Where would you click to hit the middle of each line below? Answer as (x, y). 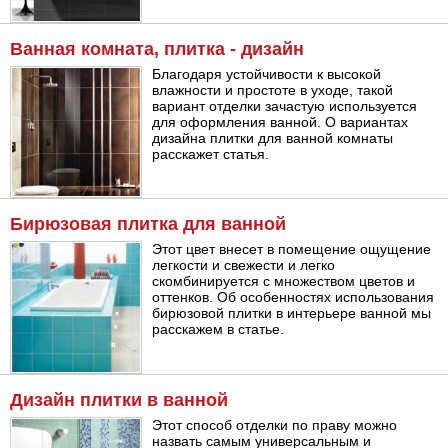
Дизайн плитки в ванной (119, 399)
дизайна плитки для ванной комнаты (273, 137)
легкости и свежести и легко (244, 265)
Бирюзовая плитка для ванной (148, 224)
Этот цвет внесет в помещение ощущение (292, 249)
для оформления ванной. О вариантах (280, 121)
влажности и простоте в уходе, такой (273, 89)
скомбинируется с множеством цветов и (284, 281)
